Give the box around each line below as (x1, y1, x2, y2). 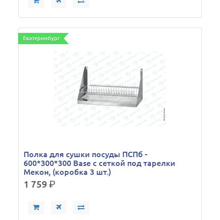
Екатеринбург (23, 35, 60, 41)
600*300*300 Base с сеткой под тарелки (24, 159, 176, 167)
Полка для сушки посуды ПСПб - (24, 150, 148, 159)
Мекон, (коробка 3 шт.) (24, 167, 111, 176)
